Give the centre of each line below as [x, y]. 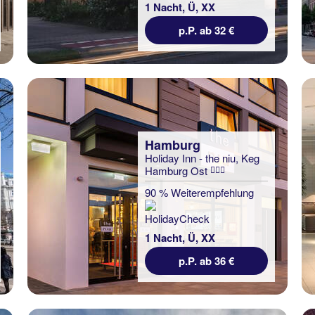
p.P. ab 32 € [206, 30]
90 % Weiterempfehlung [199, 192]
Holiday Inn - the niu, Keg [202, 158]
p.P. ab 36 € [206, 261]
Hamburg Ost [178, 171]
